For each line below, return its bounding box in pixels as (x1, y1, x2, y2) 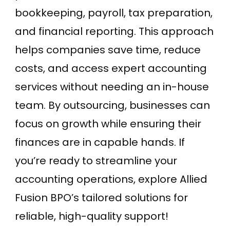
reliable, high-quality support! (15, 208, 168, 223)
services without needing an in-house (15, 79, 209, 94)
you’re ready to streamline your (15, 153, 177, 168)
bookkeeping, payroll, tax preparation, (15, 5, 213, 20)
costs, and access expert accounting (15, 61, 207, 75)
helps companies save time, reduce (15, 42, 201, 57)
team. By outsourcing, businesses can (15, 98, 210, 112)
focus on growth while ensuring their (15, 116, 201, 131)
